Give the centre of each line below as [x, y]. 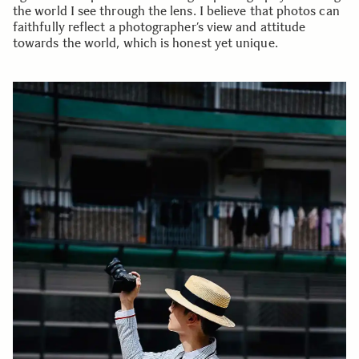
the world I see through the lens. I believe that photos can [176, 11]
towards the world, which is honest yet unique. [145, 43]
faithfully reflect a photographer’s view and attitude [159, 27]
